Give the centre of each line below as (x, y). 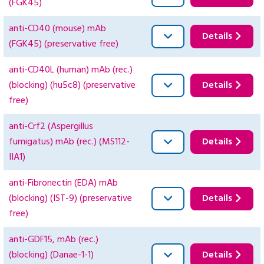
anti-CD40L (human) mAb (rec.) (71, 70)
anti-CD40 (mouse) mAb (57, 29)
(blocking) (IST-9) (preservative (70, 199)
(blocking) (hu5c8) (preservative (72, 86)
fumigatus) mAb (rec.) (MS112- (69, 142)
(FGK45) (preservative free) (64, 44)
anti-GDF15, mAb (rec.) (54, 240)
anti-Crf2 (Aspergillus (51, 127)
